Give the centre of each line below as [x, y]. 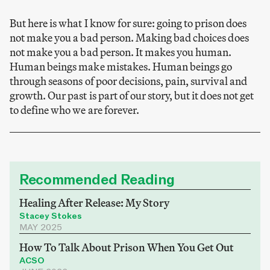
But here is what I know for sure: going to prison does [128, 23]
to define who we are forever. [74, 110]
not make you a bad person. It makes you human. [121, 52]
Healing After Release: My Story [94, 203]
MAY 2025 [41, 228]
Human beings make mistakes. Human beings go [121, 66]
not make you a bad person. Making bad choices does [129, 37]
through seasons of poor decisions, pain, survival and [128, 81]
